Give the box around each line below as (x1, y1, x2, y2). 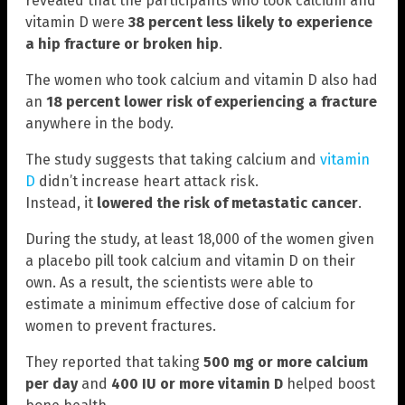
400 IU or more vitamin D (111, 375, 283, 393)
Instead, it (25, 194, 97, 212)
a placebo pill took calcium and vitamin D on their (25, 252, 355, 270)
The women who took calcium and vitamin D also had (25, 71, 378, 89)
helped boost (283, 375, 375, 393)
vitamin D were (25, 14, 128, 32)
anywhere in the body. (25, 115, 174, 133)
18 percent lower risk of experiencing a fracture (46, 93, 377, 111)
